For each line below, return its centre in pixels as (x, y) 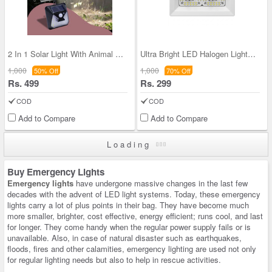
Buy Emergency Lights (56, 172)
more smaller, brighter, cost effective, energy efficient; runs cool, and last (135, 216)
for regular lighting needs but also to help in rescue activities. (114, 260)
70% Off (178, 70)
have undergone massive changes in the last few (161, 183)
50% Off (46, 70)
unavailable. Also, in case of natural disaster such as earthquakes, (124, 238)
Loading (131, 144)
